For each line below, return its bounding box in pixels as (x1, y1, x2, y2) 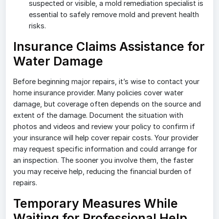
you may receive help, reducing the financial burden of (13, 167, 192, 176)
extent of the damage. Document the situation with (13, 111, 183, 120)
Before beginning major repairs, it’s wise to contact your (13, 77, 199, 86)
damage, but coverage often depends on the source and (13, 100, 201, 109)
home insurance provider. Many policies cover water (13, 88, 183, 97)
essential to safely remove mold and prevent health (29, 10, 199, 19)
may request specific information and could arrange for (13, 145, 197, 153)
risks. (29, 22, 46, 30)
